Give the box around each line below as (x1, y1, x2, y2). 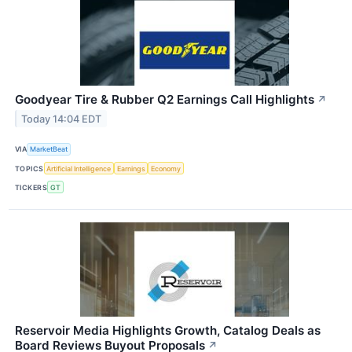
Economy (151, 163, 181, 173)
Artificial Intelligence (46, 163, 112, 173)
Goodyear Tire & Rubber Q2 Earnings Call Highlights (15, 91, 314, 107)
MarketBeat (30, 145, 68, 154)
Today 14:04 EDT (21, 112, 102, 125)
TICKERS (15, 182, 48, 192)
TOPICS (15, 163, 44, 173)
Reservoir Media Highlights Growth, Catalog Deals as (15, 323, 321, 339)
